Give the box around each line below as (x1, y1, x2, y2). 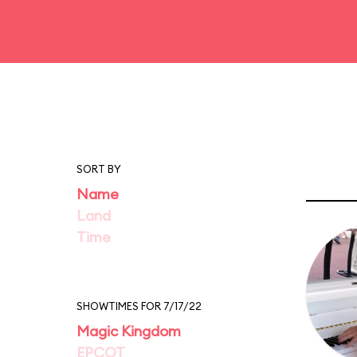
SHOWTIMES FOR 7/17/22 (76, 300, 202, 312)
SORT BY (76, 163, 121, 175)
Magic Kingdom (76, 322, 181, 340)
